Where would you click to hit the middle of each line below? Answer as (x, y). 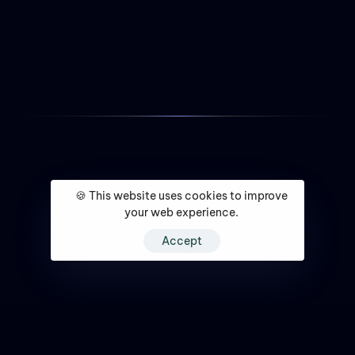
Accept (181, 241)
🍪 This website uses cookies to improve (181, 195)
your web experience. (181, 212)
